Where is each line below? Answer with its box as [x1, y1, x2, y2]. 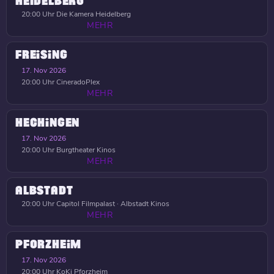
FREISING [15, 49, 68, 61]
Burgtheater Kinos [54, 145, 116, 155]
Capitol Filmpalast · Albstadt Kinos [54, 199, 169, 209]
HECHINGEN [15, 117, 80, 129]
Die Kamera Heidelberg [54, 9, 131, 19]
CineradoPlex [54, 77, 100, 87]
